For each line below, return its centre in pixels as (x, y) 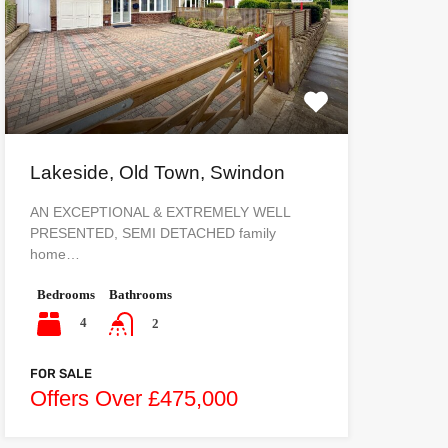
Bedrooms (65, 294)
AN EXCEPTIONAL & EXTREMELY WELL (159, 211)
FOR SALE (60, 374)
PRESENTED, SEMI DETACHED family (152, 232)
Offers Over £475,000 (133, 399)
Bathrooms (140, 294)
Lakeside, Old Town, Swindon (157, 172)
